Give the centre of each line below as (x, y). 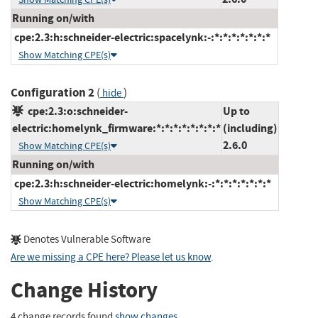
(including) (250, 128)
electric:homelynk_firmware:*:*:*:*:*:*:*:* (116, 128)
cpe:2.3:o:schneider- (76, 111)
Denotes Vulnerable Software (86, 239)
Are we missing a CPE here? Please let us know (111, 257)
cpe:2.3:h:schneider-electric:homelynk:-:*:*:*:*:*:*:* (142, 183)
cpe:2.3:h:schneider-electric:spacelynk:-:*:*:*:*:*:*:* (141, 37)
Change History (84, 290)
